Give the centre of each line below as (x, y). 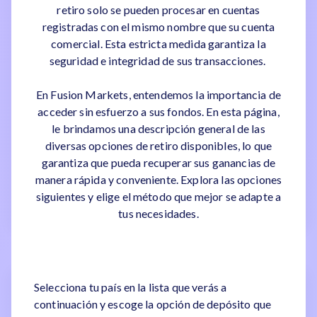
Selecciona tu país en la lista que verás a (131, 287)
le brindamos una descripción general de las (158, 128)
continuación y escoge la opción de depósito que (153, 304)
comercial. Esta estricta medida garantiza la (158, 44)
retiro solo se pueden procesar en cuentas (158, 10)
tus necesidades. (158, 213)
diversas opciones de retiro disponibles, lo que (158, 145)
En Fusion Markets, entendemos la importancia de (158, 94)
